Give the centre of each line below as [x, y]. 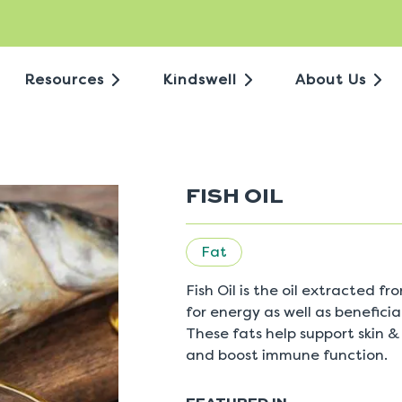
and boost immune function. [287, 355]
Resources [64, 79]
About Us [331, 79]
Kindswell [200, 79]
